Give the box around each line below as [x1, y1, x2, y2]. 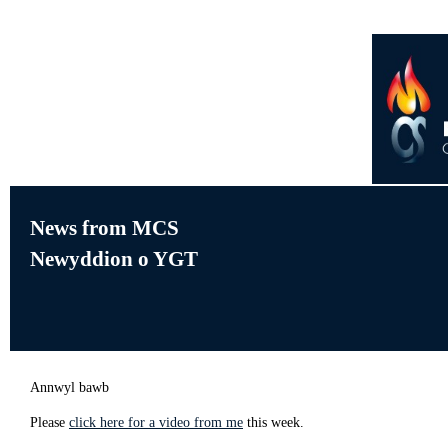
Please [30, 415, 69, 430]
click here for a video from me [69, 415, 243, 430]
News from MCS [30, 216, 179, 241]
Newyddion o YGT [30, 247, 198, 272]
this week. [243, 415, 304, 430]
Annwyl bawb [30, 380, 109, 395]
